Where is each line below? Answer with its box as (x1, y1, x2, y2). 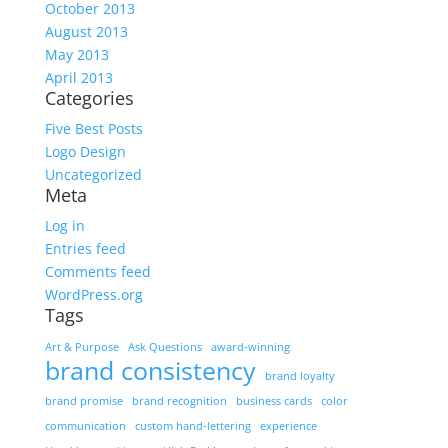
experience (259, 419, 317, 433)
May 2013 (44, 45, 109, 64)
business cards (235, 394, 312, 408)
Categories (44, 86, 134, 110)
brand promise (44, 394, 123, 408)
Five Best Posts (44, 119, 143, 138)
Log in (44, 216, 85, 235)
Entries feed (44, 239, 126, 258)
